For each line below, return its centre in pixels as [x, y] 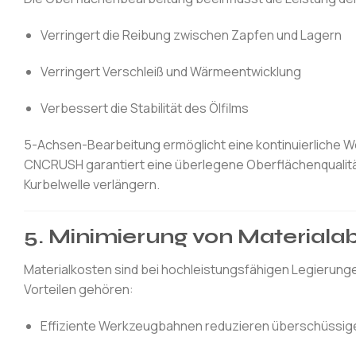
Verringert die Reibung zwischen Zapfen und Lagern [191, 35]
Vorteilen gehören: [79, 290]
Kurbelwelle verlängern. [92, 184]
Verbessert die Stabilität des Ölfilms [144, 108]
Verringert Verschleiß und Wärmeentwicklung [170, 72]
